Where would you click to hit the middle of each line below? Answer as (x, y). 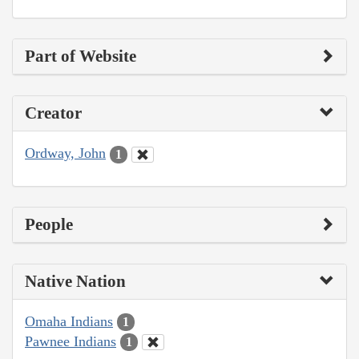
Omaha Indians (69, 321)
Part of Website (81, 56)
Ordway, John (65, 153)
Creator (53, 113)
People (49, 224)
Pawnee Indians (71, 341)
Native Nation (75, 281)
